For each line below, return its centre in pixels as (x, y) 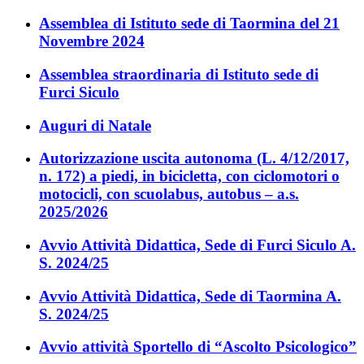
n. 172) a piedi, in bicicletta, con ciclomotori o (189, 176)
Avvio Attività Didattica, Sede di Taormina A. (190, 296)
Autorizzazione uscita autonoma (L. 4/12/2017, (194, 158)
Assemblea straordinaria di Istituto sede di (179, 74)
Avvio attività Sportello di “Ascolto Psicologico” (198, 347)
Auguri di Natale (95, 125)
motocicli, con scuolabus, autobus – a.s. (169, 194)
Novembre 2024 (92, 41)
